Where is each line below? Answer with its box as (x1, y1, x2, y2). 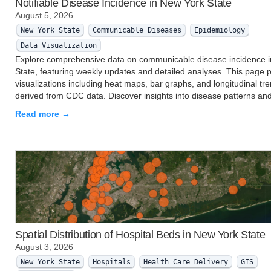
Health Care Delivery (143, 257, 228, 266)
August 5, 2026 (15, 10, 73, 20)
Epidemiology (194, 25, 245, 34)
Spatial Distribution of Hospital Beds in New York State (15, 229, 266, 241)
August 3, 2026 (15, 241, 73, 252)
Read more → (15, 108, 70, 119)
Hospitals (92, 257, 131, 266)
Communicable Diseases (92, 25, 181, 34)
